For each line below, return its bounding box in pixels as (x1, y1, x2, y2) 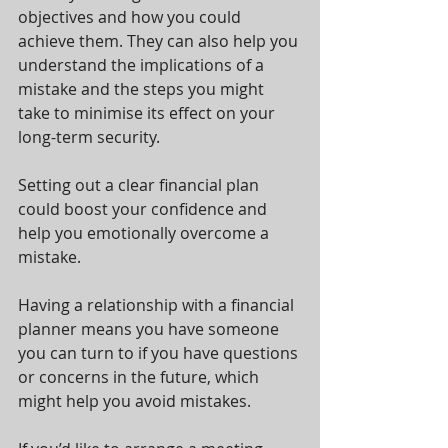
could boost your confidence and (18, 198, 271, 220)
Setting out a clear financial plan (18, 174, 263, 196)
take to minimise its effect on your (18, 102, 279, 124)
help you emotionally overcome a (18, 222, 273, 244)
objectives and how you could (18, 6, 245, 28)
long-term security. (18, 126, 160, 148)
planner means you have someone (18, 318, 283, 340)
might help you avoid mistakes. (18, 390, 251, 412)
